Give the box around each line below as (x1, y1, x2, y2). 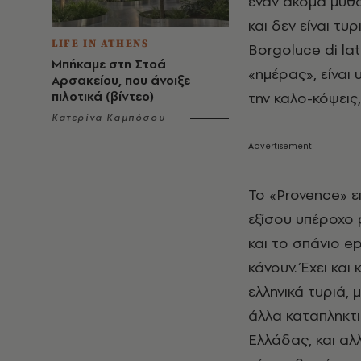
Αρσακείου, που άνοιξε (52, 72, 190, 89)
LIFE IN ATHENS (52, 37, 149, 50)
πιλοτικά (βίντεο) (52, 88, 154, 105)
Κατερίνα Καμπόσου (52, 111, 166, 124)
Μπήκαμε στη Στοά (52, 56, 166, 73)
